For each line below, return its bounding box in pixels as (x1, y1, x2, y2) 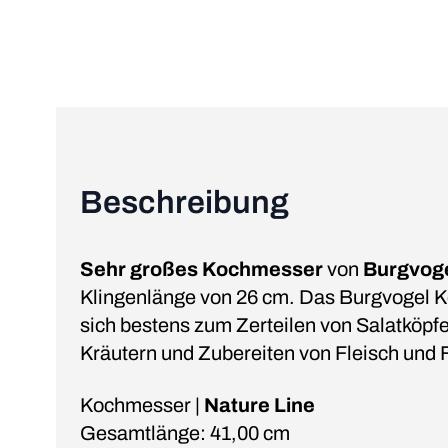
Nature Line (204, 393, 315, 416)
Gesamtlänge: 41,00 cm (80, 421, 290, 444)
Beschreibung (80, 184, 289, 220)
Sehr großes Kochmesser (80, 257, 323, 280)
